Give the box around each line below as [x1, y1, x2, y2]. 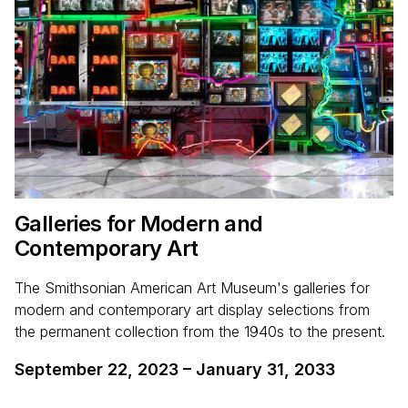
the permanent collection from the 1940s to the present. [15, 322, 385, 341]
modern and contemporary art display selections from [15, 301, 370, 319]
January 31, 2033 [196, 360, 335, 379]
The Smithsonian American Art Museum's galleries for [15, 279, 370, 297]
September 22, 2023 [15, 360, 178, 379]
